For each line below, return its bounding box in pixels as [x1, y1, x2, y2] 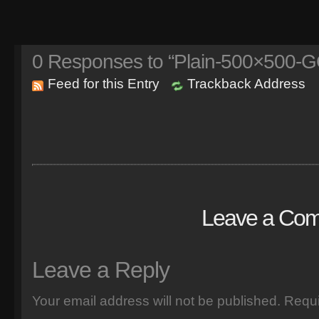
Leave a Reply [32, 257, 169, 283]
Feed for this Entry [48, 76, 159, 91]
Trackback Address [187, 76, 305, 91]
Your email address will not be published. [32, 293, 281, 308]
